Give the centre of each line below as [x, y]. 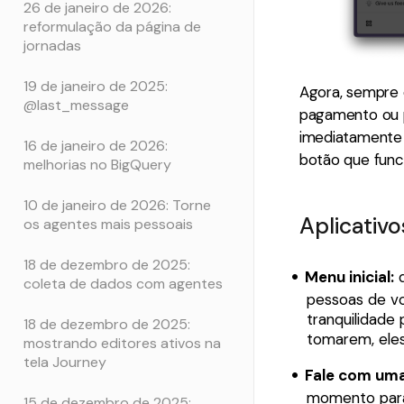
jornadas [52, 45]
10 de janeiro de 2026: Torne [117, 205]
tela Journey [65, 362]
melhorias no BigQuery [97, 164]
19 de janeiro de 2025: [96, 86]
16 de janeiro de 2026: [96, 145]
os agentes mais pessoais [108, 224]
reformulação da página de [112, 26]
